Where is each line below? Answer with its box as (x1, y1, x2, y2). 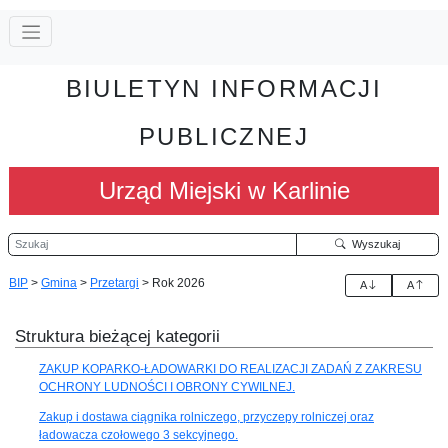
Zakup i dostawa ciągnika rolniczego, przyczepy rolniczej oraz (39, 409, 374, 424)
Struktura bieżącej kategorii (15, 326, 220, 346)
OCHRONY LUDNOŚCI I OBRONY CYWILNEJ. (39, 379, 295, 394)
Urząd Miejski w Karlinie (98, 176, 350, 204)
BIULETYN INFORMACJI (65, 74, 383, 102)
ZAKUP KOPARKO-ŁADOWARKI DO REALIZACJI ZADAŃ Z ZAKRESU (39, 361, 422, 376)
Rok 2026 (152, 275, 205, 290)
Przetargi (90, 275, 139, 290)
